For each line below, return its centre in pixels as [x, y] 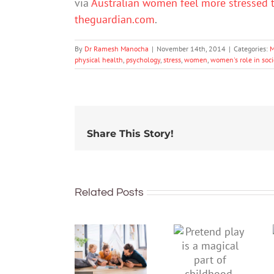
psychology [143, 60]
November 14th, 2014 [191, 49]
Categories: [252, 49]
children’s [111, 235]
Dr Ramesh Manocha [117, 49]
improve [111, 221]
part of [210, 257]
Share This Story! [130, 133]
